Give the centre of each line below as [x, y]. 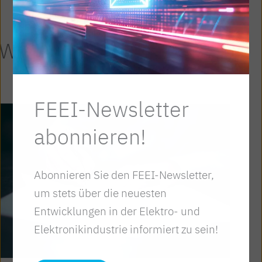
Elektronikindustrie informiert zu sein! [126, 229]
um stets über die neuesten [101, 193]
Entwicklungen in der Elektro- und [117, 211]
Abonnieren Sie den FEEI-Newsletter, [124, 175]
